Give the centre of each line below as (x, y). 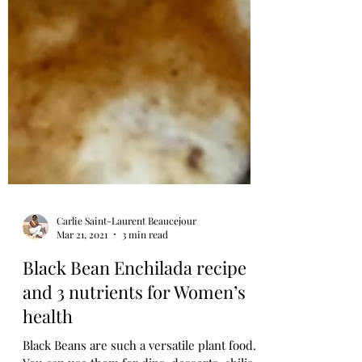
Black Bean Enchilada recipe (135, 316)
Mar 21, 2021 (82, 283)
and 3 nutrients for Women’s (134, 340)
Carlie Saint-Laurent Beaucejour (126, 269)
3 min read (145, 283)
